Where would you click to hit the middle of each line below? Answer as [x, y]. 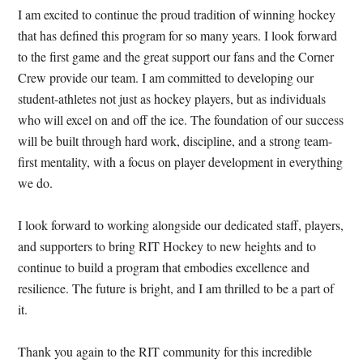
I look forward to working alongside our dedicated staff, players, [181, 225]
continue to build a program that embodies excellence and [164, 267]
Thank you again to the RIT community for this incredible [165, 352]
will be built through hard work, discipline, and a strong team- [175, 141]
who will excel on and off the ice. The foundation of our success [181, 120]
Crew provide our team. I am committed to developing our [166, 78]
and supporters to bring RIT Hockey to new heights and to [167, 246]
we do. [36, 183]
